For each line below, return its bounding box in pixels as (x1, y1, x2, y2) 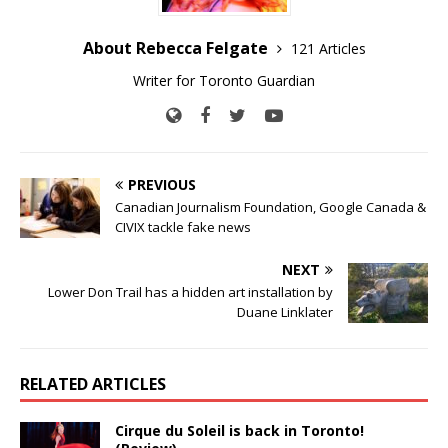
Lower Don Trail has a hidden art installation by (48, 282, 333, 301)
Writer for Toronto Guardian (133, 70, 315, 90)
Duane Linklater (237, 302, 333, 321)
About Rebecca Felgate (82, 36, 272, 59)
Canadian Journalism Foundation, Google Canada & (115, 197, 426, 216)
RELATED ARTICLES (20, 372, 166, 395)
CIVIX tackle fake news (115, 217, 251, 236)
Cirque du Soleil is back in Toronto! (115, 420, 364, 440)
